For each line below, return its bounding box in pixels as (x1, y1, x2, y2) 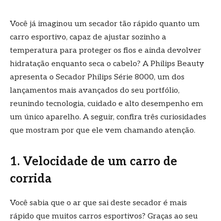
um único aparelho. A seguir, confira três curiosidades (10, 112, 206, 122)
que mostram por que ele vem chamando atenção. (10, 126, 195, 136)
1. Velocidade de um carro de (10, 154, 177, 169)
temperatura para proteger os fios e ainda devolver (10, 46, 201, 56)
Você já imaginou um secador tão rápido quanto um (10, 19, 200, 29)
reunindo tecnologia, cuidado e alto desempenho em (10, 99, 203, 109)
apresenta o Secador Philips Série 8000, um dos (10, 73, 184, 82)
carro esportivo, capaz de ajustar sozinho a (10, 33, 166, 42)
